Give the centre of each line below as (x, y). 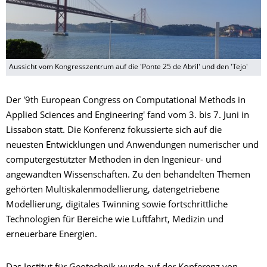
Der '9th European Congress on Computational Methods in (126, 101)
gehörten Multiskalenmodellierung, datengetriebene (113, 191)
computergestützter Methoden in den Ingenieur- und (114, 161)
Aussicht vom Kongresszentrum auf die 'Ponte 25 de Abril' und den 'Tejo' (128, 68)
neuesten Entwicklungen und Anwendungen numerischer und (132, 146)
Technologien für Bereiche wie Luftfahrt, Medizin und (115, 221)
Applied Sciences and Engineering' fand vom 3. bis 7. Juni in (128, 116)
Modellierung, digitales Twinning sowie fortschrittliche (117, 206)
